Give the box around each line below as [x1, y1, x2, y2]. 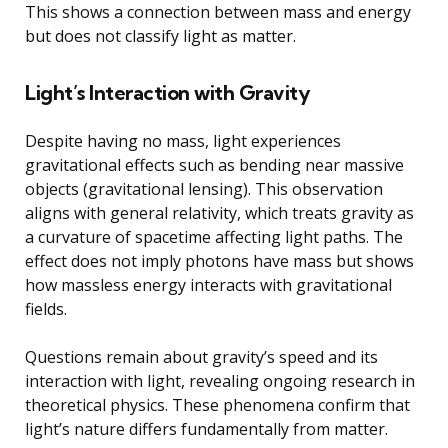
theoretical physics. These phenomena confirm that [25, 394, 410, 417]
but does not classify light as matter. [25, 25, 296, 48]
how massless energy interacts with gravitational [25, 274, 392, 297]
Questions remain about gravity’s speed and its [25, 346, 378, 369]
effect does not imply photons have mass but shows [25, 250, 414, 273]
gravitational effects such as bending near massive [25, 154, 404, 177]
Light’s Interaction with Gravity [25, 80, 310, 106]
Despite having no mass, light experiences [25, 130, 341, 153]
